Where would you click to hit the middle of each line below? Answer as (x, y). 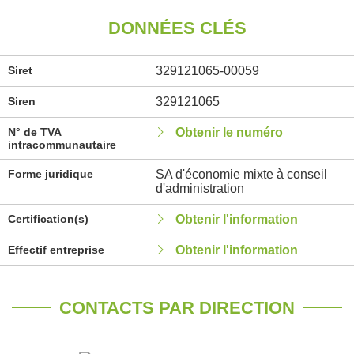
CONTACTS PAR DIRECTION (177, 308)
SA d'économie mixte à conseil (241, 174)
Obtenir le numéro (229, 132)
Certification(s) (48, 219)
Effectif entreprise (56, 250)
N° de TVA (34, 132)
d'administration (200, 188)
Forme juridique (51, 174)
